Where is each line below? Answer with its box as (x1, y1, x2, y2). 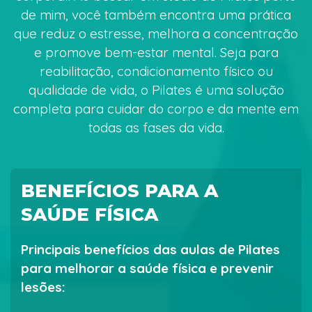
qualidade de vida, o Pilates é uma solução (28, 81, 284, 98)
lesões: (21, 278, 65, 295)
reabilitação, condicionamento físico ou (39, 62, 273, 79)
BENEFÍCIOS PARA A (21, 179, 218, 202)
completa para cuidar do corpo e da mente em (13, 100, 299, 117)
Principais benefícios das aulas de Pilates (21, 240, 280, 258)
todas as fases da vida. (88, 118, 224, 136)
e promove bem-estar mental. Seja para (33, 43, 279, 61)
